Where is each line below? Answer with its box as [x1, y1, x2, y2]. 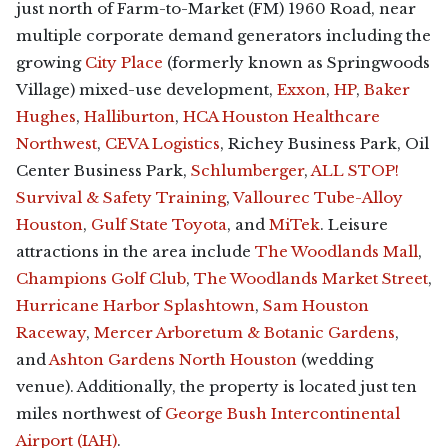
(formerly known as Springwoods [163, 53, 430, 72]
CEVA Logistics [105, 134, 220, 153]
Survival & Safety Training [16, 188, 226, 207]
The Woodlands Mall [255, 242, 418, 261]
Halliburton [84, 107, 175, 126]
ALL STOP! [311, 161, 399, 180]
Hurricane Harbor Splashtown [16, 296, 255, 315]
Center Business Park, [16, 161, 191, 180]
